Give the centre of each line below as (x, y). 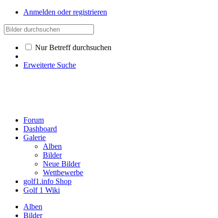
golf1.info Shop (47, 181)
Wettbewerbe (63, 173)
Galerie (35, 137)
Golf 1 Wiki (42, 190)
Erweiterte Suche (50, 65)
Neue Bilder (62, 164)
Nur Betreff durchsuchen (72, 47)
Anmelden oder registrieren (65, 12)
